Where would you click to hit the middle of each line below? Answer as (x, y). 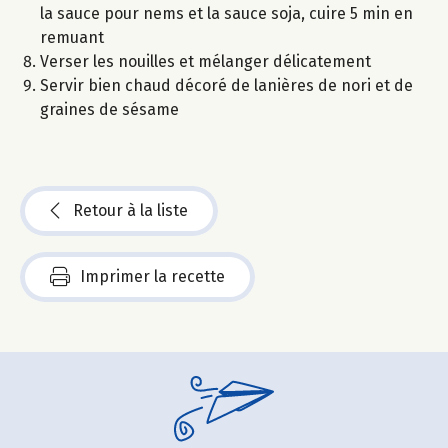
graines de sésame (109, 110)
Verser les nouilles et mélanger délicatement (205, 62)
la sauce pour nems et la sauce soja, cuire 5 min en (226, 14)
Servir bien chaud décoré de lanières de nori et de (226, 86)
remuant (72, 38)
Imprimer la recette (152, 277)
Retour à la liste (130, 211)
